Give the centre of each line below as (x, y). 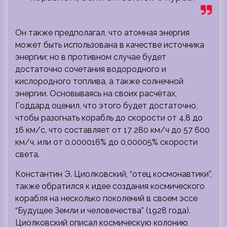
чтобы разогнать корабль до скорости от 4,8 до (109, 118)
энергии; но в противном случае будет (91, 57)
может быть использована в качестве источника (110, 45)
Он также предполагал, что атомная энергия (102, 32)
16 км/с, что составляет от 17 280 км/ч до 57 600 (112, 130)
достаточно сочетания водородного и (91, 69)
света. (27, 154)
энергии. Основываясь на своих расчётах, (96, 93)
